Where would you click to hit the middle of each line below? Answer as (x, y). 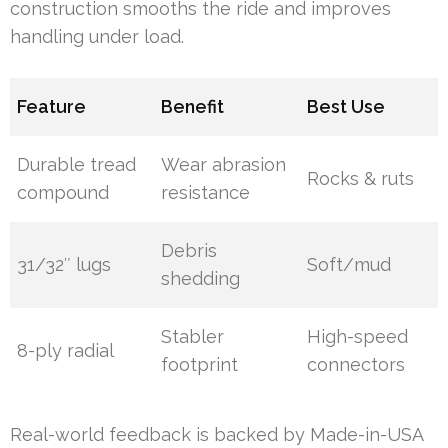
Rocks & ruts (361, 179)
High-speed (358, 337)
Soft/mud (349, 265)
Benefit (193, 107)
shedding (201, 279)
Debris (189, 251)
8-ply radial (66, 351)
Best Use (346, 107)
